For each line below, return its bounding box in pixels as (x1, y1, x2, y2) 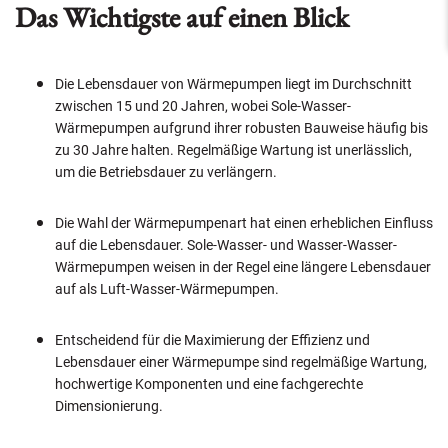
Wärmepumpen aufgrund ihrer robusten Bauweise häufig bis (55, 120, 428, 136)
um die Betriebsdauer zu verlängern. (55, 164, 277, 180)
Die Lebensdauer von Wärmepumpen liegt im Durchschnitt (55, 76, 412, 92)
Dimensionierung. (55, 398, 163, 414)
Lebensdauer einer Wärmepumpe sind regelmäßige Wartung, (55, 354, 427, 370)
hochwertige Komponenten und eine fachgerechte (55, 376, 363, 392)
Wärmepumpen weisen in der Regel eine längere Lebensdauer (55, 259, 431, 275)
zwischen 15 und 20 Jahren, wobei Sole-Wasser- (55, 98, 351, 114)
